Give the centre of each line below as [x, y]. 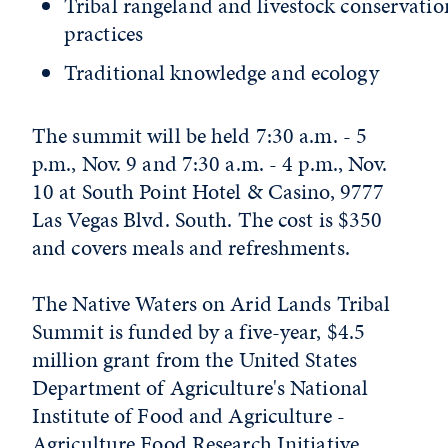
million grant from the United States [195, 360]
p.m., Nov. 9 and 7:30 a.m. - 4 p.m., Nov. [210, 164]
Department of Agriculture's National [200, 388]
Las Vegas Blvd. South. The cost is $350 [207, 220]
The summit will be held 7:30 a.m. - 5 [200, 136]
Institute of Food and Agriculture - [188, 416]
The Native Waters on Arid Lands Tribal [211, 304]
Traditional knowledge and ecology [221, 73]
